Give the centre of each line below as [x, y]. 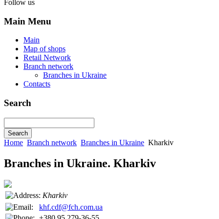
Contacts [37, 84]
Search [18, 103]
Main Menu [28, 21]
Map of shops [44, 49]
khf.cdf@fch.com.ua [71, 207]
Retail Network [47, 58]
